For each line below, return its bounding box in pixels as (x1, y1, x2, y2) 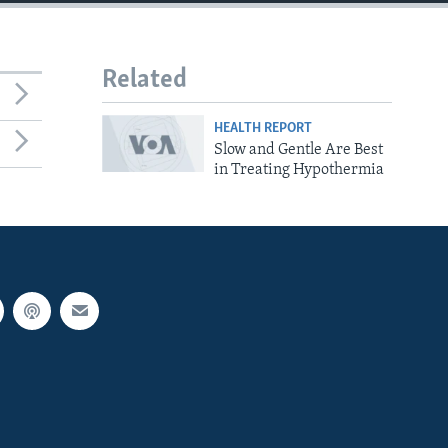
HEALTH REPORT (213, 120, 312, 136)
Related (102, 67, 187, 94)
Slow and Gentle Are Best (213, 141, 383, 158)
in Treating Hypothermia (213, 161, 384, 178)
